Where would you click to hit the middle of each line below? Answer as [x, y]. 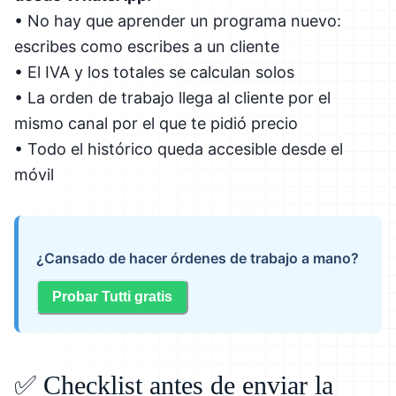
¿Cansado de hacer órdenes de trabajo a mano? [198, 258]
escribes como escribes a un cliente [147, 46]
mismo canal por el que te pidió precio [156, 123]
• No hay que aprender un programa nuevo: [178, 20]
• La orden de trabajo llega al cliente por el [172, 97]
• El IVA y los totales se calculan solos [154, 72]
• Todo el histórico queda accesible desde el [179, 148]
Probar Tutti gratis [112, 297]
